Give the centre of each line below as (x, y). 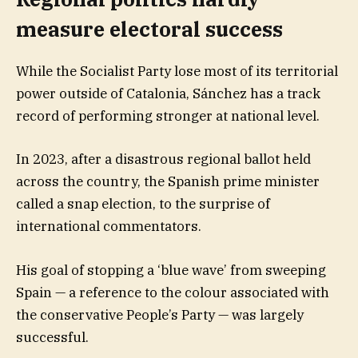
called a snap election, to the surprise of (143, 204)
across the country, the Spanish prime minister (168, 182)
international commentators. (109, 227)
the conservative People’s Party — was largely (160, 314)
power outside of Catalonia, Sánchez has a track (168, 94)
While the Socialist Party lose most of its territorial (177, 72)
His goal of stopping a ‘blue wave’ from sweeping (171, 270)
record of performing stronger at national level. (168, 116)
